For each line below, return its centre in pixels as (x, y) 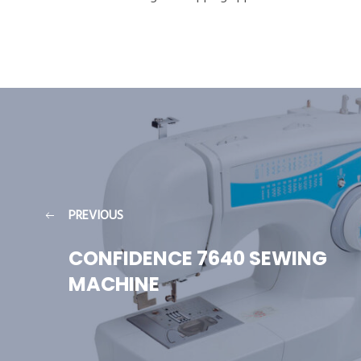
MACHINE (114, 284)
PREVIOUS (96, 216)
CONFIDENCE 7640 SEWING (198, 258)
